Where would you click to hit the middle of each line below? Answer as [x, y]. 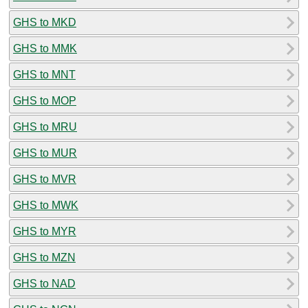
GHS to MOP [45, 100]
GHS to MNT [44, 74]
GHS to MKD [45, 22]
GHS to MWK [46, 205]
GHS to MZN [44, 257]
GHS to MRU [45, 126]
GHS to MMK [45, 48]
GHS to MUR [45, 153]
